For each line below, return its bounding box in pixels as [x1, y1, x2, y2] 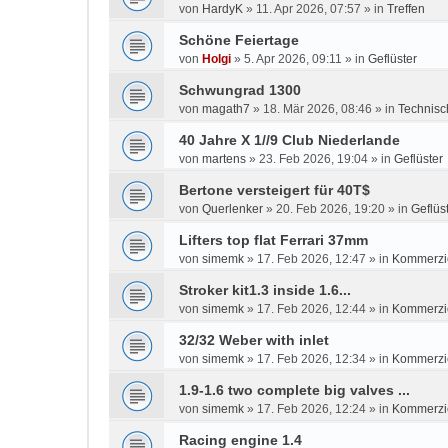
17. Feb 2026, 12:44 [257, 302, 366, 316]
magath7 [202, 102, 250, 116]
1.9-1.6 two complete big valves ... [179, 382, 410, 398]
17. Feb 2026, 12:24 [257, 402, 366, 416]
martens [202, 152, 246, 166]
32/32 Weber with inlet [179, 332, 329, 348]
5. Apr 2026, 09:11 [244, 52, 342, 66]
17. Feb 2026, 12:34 [257, 352, 366, 366]
